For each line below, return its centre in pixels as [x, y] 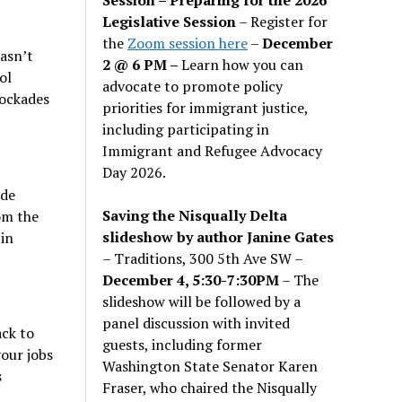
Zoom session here [188, 43]
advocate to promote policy [193, 86]
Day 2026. [135, 172]
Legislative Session [170, 21]
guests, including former [183, 344]
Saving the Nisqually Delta [195, 215]
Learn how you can [243, 64]
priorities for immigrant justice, [205, 107]
